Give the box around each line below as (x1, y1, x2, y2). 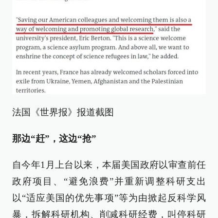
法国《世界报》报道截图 (12, 107, 114, 118)
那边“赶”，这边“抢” (12, 133, 96, 144)
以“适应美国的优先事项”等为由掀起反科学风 (12, 193, 206, 203)
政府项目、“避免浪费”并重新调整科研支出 (12, 176, 206, 187)
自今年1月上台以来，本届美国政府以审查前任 (12, 160, 206, 170)
